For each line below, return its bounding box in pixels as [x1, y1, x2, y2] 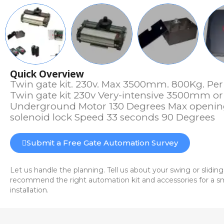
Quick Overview [10, 67, 84, 81]
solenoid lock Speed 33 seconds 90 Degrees [10, 111, 215, 123]
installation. [10, 185, 48, 195]
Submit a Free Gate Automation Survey [26, 138, 178, 148]
